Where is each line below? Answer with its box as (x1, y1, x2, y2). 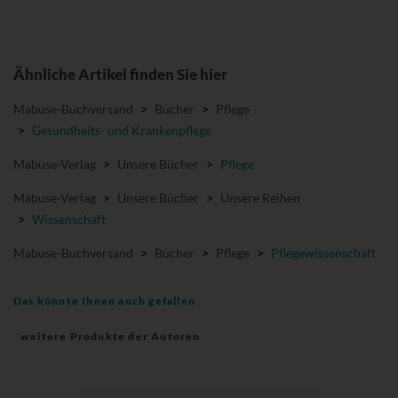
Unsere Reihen (220, 190, 300, 206)
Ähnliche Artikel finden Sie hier (13, 65, 227, 84)
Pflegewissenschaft (271, 245, 376, 261)
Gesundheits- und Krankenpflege (32, 123, 211, 139)
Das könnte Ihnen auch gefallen (13, 294, 196, 308)
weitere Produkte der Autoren (20, 330, 201, 344)
